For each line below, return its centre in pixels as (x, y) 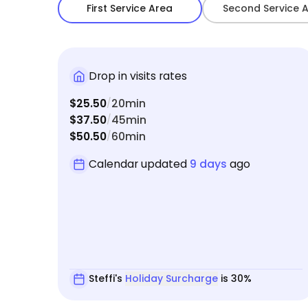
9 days (208, 164)
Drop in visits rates (138, 76)
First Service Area (130, 9)
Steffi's (107, 279)
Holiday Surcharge (172, 279)
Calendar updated (139, 164)
